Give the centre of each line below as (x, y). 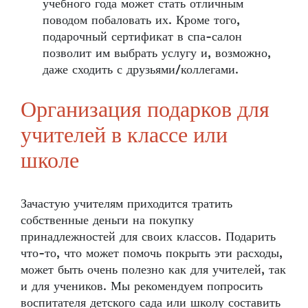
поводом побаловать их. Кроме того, (141, 20)
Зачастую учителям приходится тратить (126, 203)
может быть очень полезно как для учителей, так (153, 269)
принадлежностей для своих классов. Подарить (148, 236)
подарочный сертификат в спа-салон (142, 36)
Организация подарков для (145, 111)
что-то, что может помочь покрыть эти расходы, (152, 253)
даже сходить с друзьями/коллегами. (143, 69)
